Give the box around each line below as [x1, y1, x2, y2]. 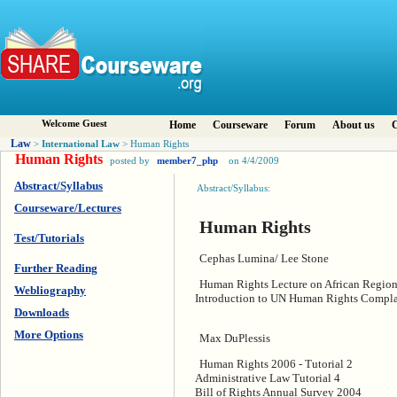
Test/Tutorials [14, 231, 84, 245]
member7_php [157, 156, 218, 166]
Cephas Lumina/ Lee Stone [199, 252, 329, 266]
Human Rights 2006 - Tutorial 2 [199, 357, 353, 371]
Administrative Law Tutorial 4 [195, 371, 340, 385]
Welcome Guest [41, 119, 107, 128]
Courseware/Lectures [14, 201, 121, 214]
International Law [42, 138, 120, 149]
